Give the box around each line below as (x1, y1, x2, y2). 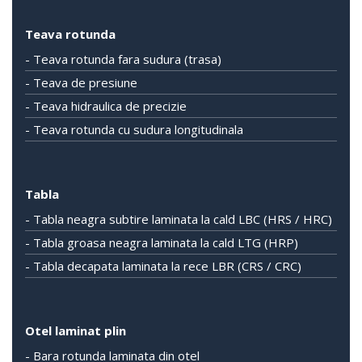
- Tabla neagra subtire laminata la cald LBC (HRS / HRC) (25, 211, 332, 227)
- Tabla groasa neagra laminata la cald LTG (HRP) (25, 234, 298, 250)
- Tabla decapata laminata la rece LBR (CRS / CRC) (25, 258, 301, 274)
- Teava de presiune (25, 74, 137, 90)
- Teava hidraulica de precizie (25, 98, 187, 114)
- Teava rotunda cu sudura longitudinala (25, 121, 243, 137)
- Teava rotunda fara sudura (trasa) (25, 51, 221, 67)
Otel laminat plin (25, 322, 126, 339)
